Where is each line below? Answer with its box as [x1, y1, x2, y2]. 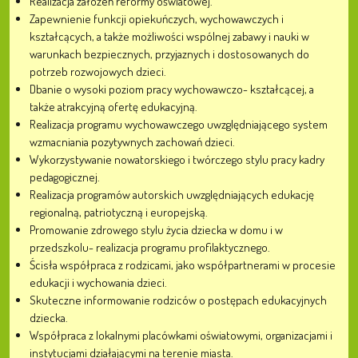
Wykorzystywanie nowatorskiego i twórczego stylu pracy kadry [30, 152, 324, 167]
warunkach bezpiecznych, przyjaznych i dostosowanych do [30, 46, 309, 62]
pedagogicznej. [30, 169, 100, 185]
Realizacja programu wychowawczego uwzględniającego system [30, 117, 328, 132]
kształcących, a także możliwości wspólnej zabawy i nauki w [30, 29, 309, 44]
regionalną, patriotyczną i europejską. [30, 205, 208, 220]
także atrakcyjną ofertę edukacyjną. [30, 99, 197, 114]
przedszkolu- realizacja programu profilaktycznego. [30, 240, 270, 255]
